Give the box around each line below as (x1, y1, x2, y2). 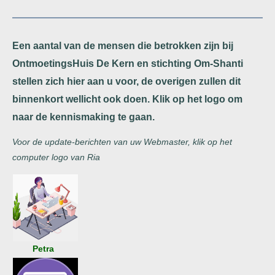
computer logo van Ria (12, 152, 100, 162)
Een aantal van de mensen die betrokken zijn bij (12, 41, 233, 51)
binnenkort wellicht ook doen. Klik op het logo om (12, 94, 242, 104)
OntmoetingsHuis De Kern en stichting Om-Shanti (12, 58, 243, 69)
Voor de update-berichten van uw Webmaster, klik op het (12, 137, 232, 147)
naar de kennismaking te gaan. (12, 112, 155, 122)
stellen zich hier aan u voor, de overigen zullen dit (12, 76, 241, 87)
